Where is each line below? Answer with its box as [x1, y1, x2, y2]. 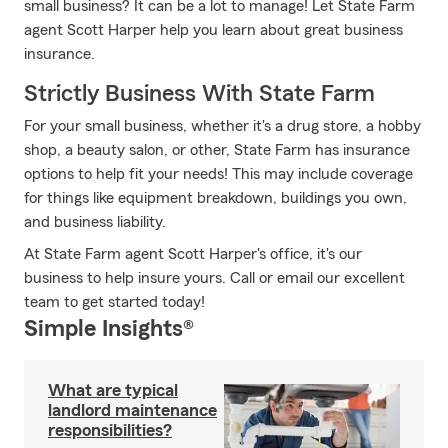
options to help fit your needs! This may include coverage [24, 166, 413, 182]
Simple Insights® [24, 317, 194, 341]
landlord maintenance [48, 401, 217, 419]
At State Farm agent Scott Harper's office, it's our [24, 246, 362, 262]
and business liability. [24, 214, 166, 230]
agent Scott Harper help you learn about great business [24, 22, 403, 38]
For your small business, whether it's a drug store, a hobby [24, 118, 421, 134]
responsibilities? [48, 421, 172, 439]
